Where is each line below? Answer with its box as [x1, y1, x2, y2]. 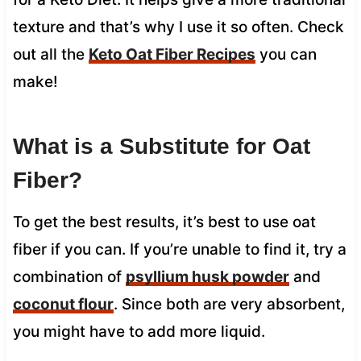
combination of [12, 267, 126, 286]
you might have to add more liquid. [12, 322, 265, 341]
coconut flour [12, 294, 114, 313]
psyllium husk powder [125, 267, 289, 286]
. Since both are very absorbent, [113, 294, 345, 313]
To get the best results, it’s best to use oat [12, 212, 316, 231]
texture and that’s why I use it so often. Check [12, 17, 344, 36]
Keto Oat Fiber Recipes [88, 44, 255, 64]
